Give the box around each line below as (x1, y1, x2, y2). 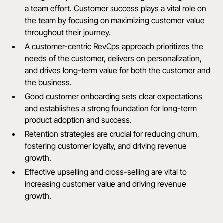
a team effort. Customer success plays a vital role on (25, 3, 207, 14)
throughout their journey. (25, 27, 111, 38)
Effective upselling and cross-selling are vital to (25, 167, 187, 177)
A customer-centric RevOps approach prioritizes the (25, 41, 204, 52)
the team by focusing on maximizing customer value (25, 15, 205, 26)
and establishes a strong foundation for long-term (25, 103, 197, 113)
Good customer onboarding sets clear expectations (25, 91, 203, 102)
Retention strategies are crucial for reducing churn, (25, 129, 200, 139)
